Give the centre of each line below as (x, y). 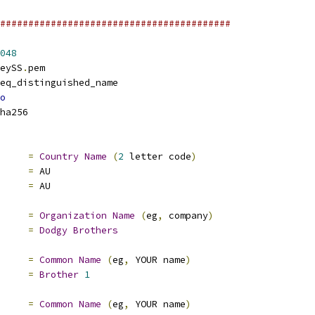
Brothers (96, 230)
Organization (73, 216)
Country (59, 156)
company (186, 216)
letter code (157, 156)
